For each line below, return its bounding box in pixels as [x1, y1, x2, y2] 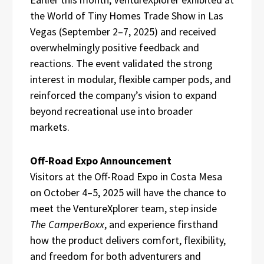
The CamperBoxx [30, 217, 104, 232]
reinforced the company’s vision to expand [30, 88, 217, 103]
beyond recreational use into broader [30, 104, 193, 118]
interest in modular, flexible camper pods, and [30, 72, 231, 87]
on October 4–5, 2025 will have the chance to [30, 186, 226, 200]
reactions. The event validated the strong [30, 57, 213, 71]
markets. [30, 120, 70, 134]
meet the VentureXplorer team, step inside [30, 202, 217, 216]
